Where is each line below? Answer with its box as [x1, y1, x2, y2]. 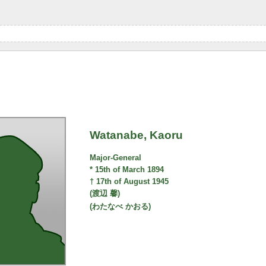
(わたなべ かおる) [90, 202, 151, 211]
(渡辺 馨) [90, 189, 121, 198]
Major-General [90, 153, 142, 163]
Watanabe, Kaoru [90, 129, 183, 141]
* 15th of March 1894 [90, 165, 164, 175]
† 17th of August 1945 [90, 177, 169, 186]
